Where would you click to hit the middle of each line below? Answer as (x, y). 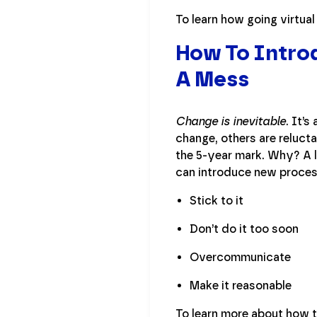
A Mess (212, 79)
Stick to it (217, 200)
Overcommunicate (240, 257)
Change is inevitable (231, 121)
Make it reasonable (241, 285)
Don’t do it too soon (244, 229)
